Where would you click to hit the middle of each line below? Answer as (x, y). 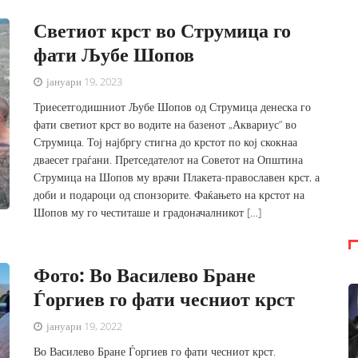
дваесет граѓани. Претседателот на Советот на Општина (169, 159)
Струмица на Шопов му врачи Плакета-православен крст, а (177, 177)
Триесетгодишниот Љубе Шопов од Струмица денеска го (173, 107)
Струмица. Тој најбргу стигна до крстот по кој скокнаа (166, 142)
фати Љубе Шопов (114, 54)
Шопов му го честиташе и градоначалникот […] (148, 212)
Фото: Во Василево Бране (145, 274)
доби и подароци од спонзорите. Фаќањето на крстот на (169, 195)
